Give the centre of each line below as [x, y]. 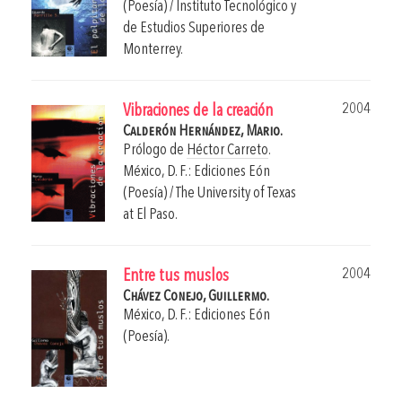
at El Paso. [150, 215]
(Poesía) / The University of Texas [210, 194]
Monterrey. [153, 50]
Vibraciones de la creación [198, 112]
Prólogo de [155, 151]
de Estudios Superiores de [194, 29]
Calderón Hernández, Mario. [203, 132]
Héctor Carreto [227, 151]
